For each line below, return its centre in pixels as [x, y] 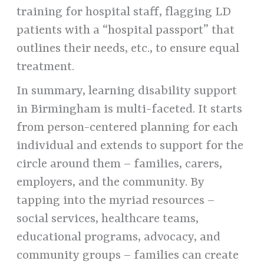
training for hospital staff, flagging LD [124, 12]
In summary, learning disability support [127, 91]
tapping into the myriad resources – [116, 201]
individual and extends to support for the [130, 146]
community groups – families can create [128, 255]
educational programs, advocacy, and [119, 237]
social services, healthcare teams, [108, 219]
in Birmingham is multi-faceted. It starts [130, 109]
